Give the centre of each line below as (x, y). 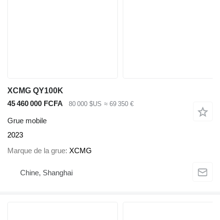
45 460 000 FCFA (35, 104)
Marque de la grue (36, 151)
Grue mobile (27, 120)
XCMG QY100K (35, 91)
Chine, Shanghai (46, 172)
